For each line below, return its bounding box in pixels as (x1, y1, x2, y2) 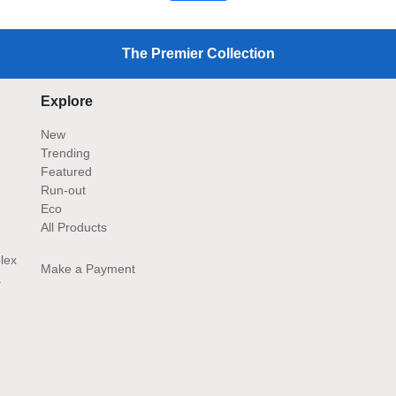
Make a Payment (41, 262, 135, 277)
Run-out (41, 183, 86, 198)
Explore (41, 94, 93, 110)
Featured (41, 164, 92, 179)
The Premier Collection (121, 46, 275, 62)
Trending (41, 146, 90, 161)
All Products (41, 220, 107, 235)
